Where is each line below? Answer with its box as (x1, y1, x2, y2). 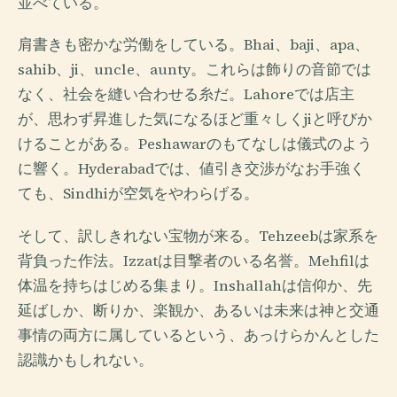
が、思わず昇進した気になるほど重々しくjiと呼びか (18, 109, 372, 130)
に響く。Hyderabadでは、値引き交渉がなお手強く (18, 159, 365, 180)
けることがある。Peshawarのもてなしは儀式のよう (18, 134, 372, 155)
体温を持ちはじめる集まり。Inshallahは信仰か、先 (18, 275, 372, 296)
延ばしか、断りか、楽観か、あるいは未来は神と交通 (18, 300, 379, 321)
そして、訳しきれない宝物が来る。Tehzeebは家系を (18, 225, 378, 246)
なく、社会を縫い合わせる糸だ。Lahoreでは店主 (18, 84, 354, 105)
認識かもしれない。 (18, 349, 153, 370)
